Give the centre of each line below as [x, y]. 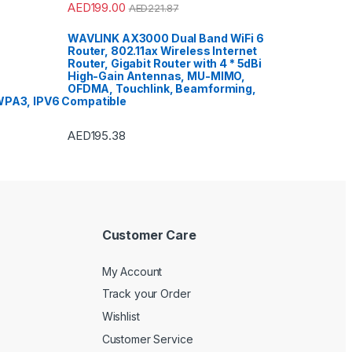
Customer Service [147, 339]
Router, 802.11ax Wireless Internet [163, 51]
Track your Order [146, 294]
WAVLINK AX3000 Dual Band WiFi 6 [166, 38]
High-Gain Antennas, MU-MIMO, [157, 76]
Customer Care [149, 235]
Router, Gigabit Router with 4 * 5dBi [165, 64]
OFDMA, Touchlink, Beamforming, [162, 89]
